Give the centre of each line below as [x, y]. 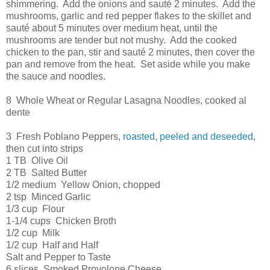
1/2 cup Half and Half [52, 245]
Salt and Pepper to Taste [58, 257]
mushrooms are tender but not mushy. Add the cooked [121, 40]
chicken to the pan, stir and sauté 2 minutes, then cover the [130, 52]
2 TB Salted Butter [46, 173]
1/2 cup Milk [33, 233]
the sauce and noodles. [56, 77]
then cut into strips [45, 149]
